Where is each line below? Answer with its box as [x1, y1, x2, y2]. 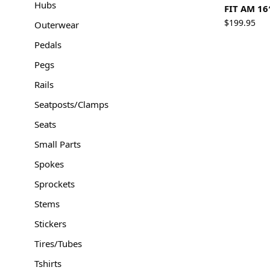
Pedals [34, 39, 61, 51]
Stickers [34, 218, 66, 230]
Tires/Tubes [34, 237, 82, 250]
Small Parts [34, 138, 81, 150]
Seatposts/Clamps [34, 98, 108, 110]
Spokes [34, 158, 64, 170]
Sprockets [34, 178, 75, 190]
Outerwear [34, 19, 79, 31]
